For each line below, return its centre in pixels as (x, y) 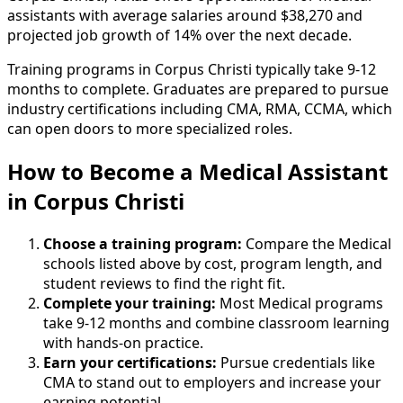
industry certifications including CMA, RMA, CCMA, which (200, 109)
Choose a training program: (143, 244)
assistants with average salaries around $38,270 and (185, 16)
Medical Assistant (291, 172)
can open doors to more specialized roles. (150, 129)
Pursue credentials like (296, 363)
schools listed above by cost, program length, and (213, 264)
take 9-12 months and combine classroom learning (216, 323)
